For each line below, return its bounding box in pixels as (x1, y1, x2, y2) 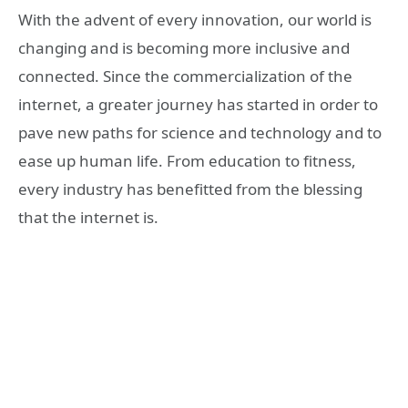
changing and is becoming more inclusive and (18, 37, 350, 58)
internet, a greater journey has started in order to (18, 94, 378, 115)
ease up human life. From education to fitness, (18, 150, 356, 171)
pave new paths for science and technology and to (18, 122, 382, 143)
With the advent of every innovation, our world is (18, 9, 372, 30)
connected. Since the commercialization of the (18, 66, 352, 87)
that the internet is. (18, 207, 158, 228)
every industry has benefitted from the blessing (18, 178, 362, 199)
